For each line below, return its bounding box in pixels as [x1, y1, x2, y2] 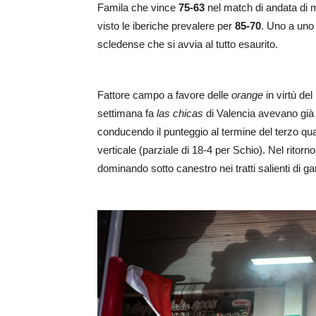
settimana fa [97, 107, 157, 120]
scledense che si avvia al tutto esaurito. [97, 38, 278, 51]
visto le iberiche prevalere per [97, 20, 235, 32]
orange [231, 89, 263, 102]
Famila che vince [97, 1, 178, 14]
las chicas [157, 107, 203, 120]
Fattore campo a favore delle [97, 89, 231, 102]
